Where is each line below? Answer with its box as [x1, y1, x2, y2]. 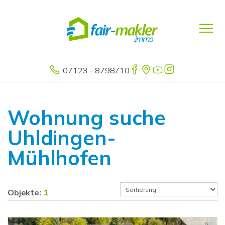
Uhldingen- [8, 125, 116, 150]
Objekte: [8, 187, 43, 197]
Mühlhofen [8, 145, 111, 170]
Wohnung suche [8, 105, 166, 130]
